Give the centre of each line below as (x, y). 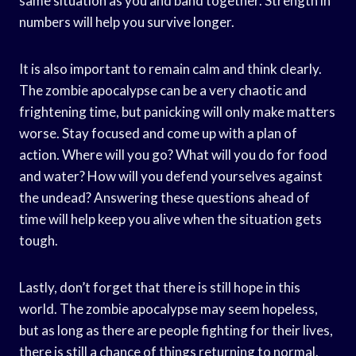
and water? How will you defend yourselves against (171, 176)
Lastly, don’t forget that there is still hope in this (160, 287)
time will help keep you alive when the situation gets (170, 219)
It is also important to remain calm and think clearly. (170, 68)
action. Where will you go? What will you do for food (173, 154)
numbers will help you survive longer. (127, 21)
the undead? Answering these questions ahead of (164, 197)
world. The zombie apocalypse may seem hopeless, (168, 308)
